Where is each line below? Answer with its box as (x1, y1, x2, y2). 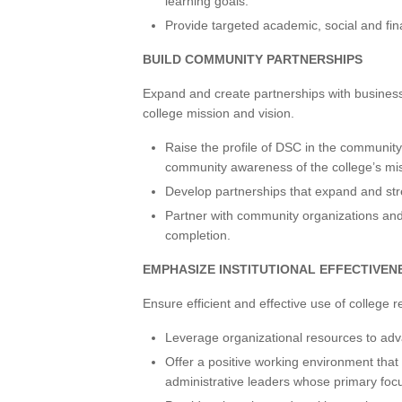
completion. (165, 228, 232, 242)
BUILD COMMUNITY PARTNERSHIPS (143, 52, 363, 66)
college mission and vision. (143, 106, 294, 120)
